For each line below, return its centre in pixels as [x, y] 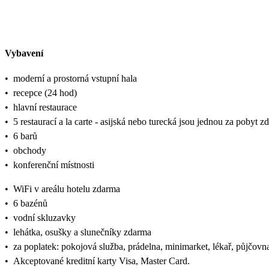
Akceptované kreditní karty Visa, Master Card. [101, 261]
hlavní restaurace [45, 107]
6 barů [25, 136]
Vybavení [24, 53]
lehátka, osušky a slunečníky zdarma [82, 232]
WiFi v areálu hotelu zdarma [67, 189]
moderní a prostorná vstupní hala [75, 78]
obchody [30, 150]
